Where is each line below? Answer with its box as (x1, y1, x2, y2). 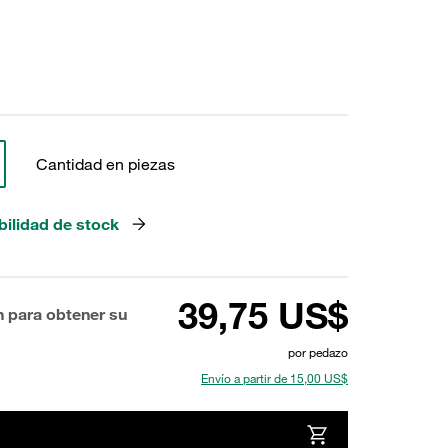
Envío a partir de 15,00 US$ (201, 370, 348, 386)
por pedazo (288, 344, 348, 360)
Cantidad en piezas (35, 154, 175, 174)
